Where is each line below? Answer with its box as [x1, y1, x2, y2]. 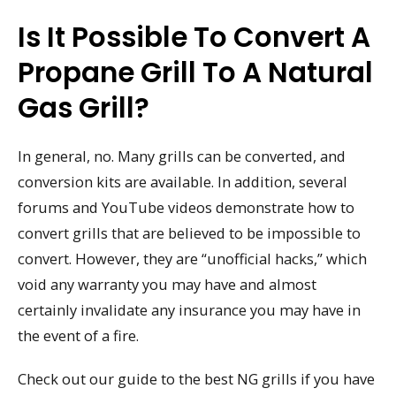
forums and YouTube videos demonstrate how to [18, 196, 354, 217]
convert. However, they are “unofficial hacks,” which [18, 247, 367, 269]
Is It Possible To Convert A [18, 17, 370, 57]
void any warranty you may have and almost [18, 273, 316, 294]
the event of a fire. [18, 324, 139, 346]
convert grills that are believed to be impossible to [18, 222, 361, 243]
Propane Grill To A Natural [18, 52, 373, 92]
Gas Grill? [18, 88, 149, 127]
